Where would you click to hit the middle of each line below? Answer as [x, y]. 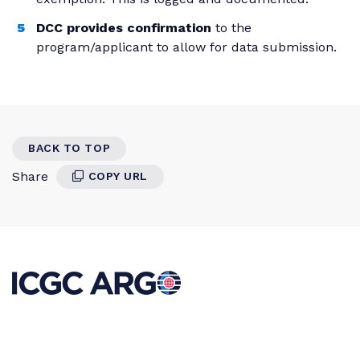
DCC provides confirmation [124, 27]
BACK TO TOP [70, 148]
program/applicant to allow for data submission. [188, 47]
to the [231, 27]
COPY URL [118, 176]
